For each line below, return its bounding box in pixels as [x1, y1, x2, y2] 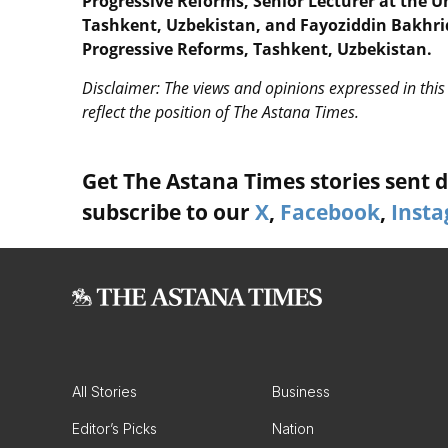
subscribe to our [82, 198, 255, 226]
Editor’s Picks [72, 420, 157, 437]
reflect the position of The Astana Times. [82, 101, 363, 123]
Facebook [280, 198, 380, 226]
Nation [272, 420, 314, 437]
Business [272, 383, 330, 400]
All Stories [72, 383, 137, 400]
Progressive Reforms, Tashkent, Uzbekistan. [82, 38, 432, 60]
